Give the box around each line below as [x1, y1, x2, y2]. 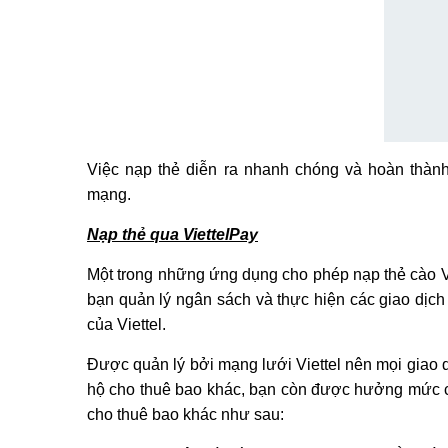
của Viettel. [87, 316, 166, 333]
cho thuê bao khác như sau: [87, 406, 284, 423]
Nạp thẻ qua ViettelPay [87, 226, 258, 243]
